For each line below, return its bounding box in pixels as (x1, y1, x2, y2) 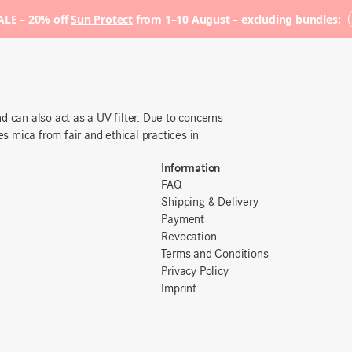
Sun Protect (71, 11, 134, 27)
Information (161, 160, 221, 176)
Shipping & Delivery (161, 196, 258, 210)
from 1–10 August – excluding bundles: (133, 11, 341, 27)
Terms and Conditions (161, 248, 269, 262)
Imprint (161, 283, 196, 296)
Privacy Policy (161, 266, 229, 279)
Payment (161, 214, 204, 227)
